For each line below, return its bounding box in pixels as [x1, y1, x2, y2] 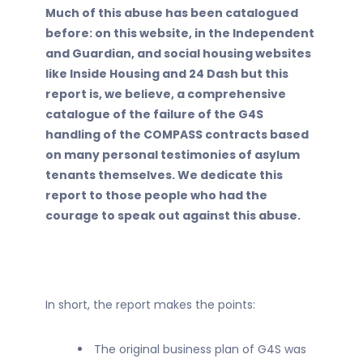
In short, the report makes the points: [45, 297, 255, 313]
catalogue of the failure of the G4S [45, 106, 263, 122]
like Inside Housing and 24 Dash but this [45, 66, 288, 82]
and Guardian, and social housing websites [45, 45, 311, 62]
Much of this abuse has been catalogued [45, 5, 298, 21]
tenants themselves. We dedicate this [45, 167, 283, 183]
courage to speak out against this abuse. [45, 207, 301, 224]
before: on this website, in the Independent [45, 25, 314, 41]
